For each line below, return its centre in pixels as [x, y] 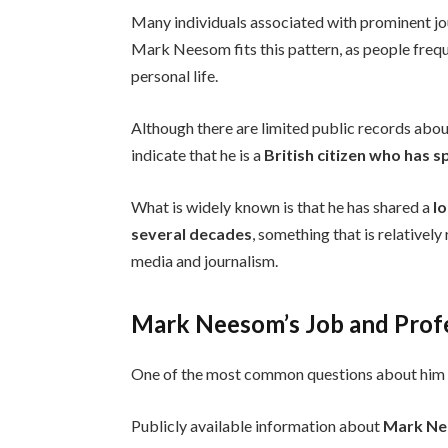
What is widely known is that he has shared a [282, 206]
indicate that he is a [198, 155]
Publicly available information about [257, 425]
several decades [192, 233]
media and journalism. [205, 260]
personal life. [175, 76]
